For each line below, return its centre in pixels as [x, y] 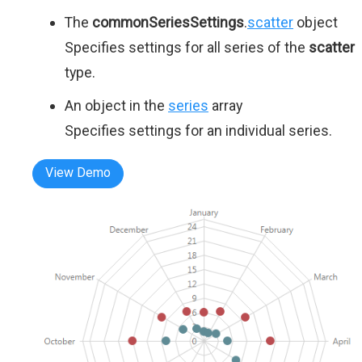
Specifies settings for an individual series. [198, 131]
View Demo [78, 173]
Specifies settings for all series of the [187, 48]
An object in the [116, 106]
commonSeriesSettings [168, 23]
